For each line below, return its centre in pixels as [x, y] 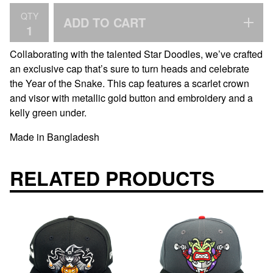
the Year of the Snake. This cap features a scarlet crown [129, 83]
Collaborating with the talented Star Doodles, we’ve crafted [136, 54]
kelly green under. [48, 113]
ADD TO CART [105, 23]
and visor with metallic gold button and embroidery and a [131, 98]
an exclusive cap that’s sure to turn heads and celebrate [129, 69]
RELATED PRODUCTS [112, 178]
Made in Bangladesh [55, 137]
